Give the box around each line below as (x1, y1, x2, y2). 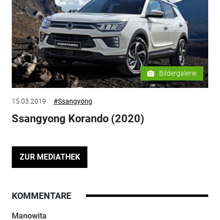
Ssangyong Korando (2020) (11, 112, 144, 125)
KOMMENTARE (11, 190, 71, 201)
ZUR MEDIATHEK (19, 152, 80, 162)
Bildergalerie (159, 69, 197, 78)
